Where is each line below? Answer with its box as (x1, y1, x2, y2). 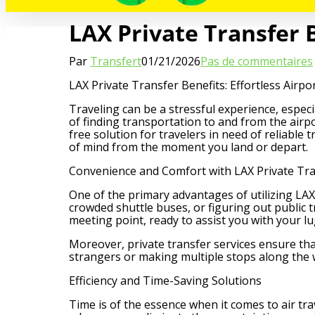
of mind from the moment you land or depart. (69, 139, 308, 155)
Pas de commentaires (200, 53, 313, 69)
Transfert (90, 53, 141, 69)
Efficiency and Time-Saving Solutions (69, 272, 262, 288)
